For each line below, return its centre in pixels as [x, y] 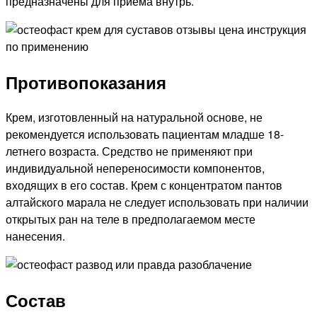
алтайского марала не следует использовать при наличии [157, 202]
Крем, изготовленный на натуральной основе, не [134, 117]
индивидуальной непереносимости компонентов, [135, 168]
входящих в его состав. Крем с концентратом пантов [144, 185]
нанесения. [35, 236]
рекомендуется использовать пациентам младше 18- [145, 134]
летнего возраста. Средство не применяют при [129, 151]
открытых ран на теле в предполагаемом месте [131, 219]
